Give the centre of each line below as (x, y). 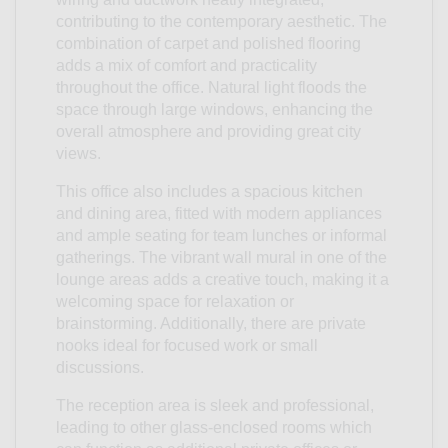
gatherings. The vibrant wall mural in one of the (221, 257)
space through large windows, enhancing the (214, 109)
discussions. (100, 367)
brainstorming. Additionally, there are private (211, 323)
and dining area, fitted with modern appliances (219, 213)
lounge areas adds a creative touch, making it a (222, 279)
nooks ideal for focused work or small (187, 345)
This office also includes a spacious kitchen (209, 191)
